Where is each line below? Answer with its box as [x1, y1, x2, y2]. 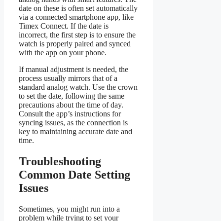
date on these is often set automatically [19, 4, 138, 13]
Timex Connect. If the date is [19, 22, 109, 31]
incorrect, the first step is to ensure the [19, 31, 136, 39]
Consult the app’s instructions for [19, 110, 121, 118]
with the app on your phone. [19, 48, 107, 57]
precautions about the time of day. [19, 101, 123, 110]
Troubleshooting [19, 155, 101, 168]
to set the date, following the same [19, 92, 124, 101]
